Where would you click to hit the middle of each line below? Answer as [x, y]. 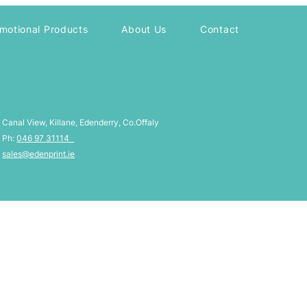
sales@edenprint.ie [39, 154]
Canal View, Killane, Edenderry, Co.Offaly [81, 122]
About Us [144, 29]
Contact [220, 29]
